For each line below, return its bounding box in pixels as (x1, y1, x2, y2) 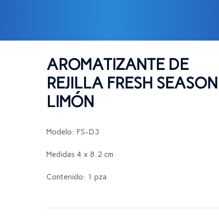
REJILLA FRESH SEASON (46, 74, 218, 92)
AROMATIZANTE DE (46, 55, 189, 74)
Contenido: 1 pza (46, 172, 107, 181)
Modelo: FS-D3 (46, 127, 99, 136)
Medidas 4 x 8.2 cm (46, 150, 113, 159)
